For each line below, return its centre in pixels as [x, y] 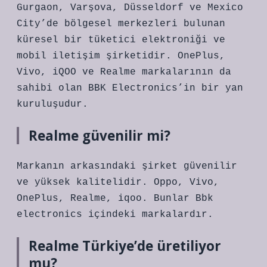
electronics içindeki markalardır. [115, 215]
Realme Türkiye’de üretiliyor [125, 246]
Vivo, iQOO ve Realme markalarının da [124, 72]
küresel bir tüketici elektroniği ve [121, 40]
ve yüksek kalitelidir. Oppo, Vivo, [118, 182]
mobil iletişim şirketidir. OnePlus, [121, 56]
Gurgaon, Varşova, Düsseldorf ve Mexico [130, 8]
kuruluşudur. [52, 104]
